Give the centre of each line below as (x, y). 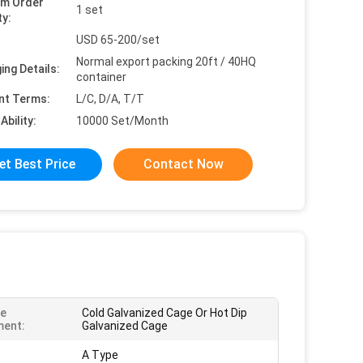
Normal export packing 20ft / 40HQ (166, 62)
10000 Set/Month (122, 121)
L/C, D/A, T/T (110, 99)
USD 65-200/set (118, 40)
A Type (100, 355)
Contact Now (183, 164)
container (101, 77)
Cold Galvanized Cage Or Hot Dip (164, 313)
